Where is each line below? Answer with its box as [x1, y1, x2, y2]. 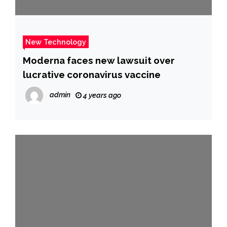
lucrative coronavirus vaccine [23, 69, 161, 81]
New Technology [25, 37, 86, 47]
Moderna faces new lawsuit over [23, 55, 175, 66]
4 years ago [82, 91, 121, 100]
